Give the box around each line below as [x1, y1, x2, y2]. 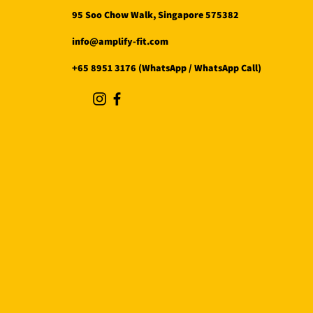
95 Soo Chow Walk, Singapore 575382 [72, 8, 240, 22]
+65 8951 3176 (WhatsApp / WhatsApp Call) [72, 61, 262, 75]
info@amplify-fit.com [72, 35, 169, 48]
